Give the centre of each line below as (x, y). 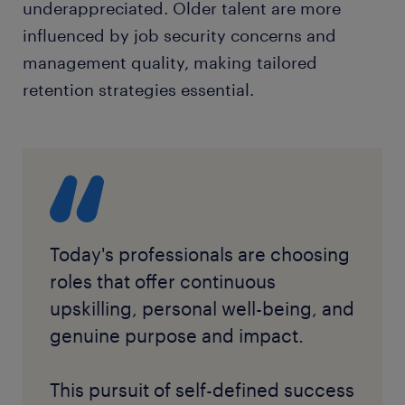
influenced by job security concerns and (179, 36)
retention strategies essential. (138, 90)
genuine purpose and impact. (177, 336)
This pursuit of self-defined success (202, 390)
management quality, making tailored (170, 63)
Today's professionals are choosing (200, 254)
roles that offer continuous (163, 282)
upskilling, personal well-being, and (202, 309)
